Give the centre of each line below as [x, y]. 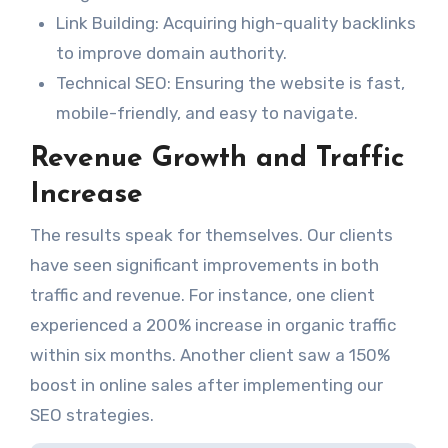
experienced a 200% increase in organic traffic [212, 324]
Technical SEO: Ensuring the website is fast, [230, 83]
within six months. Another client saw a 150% [209, 354]
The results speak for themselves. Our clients [211, 234]
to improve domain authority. [171, 53]
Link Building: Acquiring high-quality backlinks [235, 23]
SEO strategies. [91, 414]
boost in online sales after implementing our [206, 384]
